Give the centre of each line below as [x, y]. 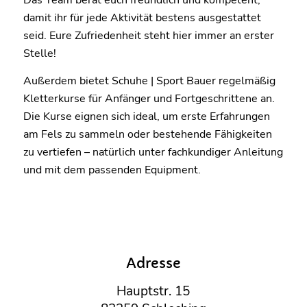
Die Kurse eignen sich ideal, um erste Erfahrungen [146, 116]
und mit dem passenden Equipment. [112, 170]
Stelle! [39, 53]
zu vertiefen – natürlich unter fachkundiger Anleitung [153, 152]
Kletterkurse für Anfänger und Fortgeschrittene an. [149, 98]
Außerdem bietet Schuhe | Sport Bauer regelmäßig [149, 81]
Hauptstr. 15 [153, 292]
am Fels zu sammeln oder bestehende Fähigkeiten [147, 134]
